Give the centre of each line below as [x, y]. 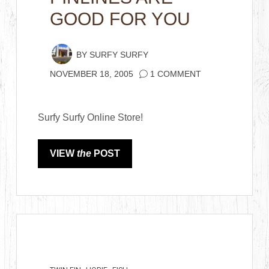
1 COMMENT [176, 74]
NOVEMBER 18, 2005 [92, 74]
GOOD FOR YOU [120, 19]
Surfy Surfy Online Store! [91, 117]
